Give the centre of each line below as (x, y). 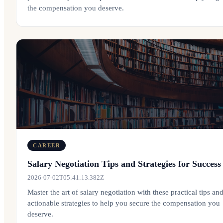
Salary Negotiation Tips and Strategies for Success (124, 164)
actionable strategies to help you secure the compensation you (124, 203)
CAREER (47, 145)
